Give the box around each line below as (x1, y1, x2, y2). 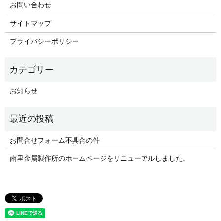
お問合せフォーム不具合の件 (9, 135, 100, 144)
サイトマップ (9, 18, 51, 27)
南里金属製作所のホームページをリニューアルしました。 (9, 153, 189, 162)
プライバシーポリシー (9, 37, 79, 45)
